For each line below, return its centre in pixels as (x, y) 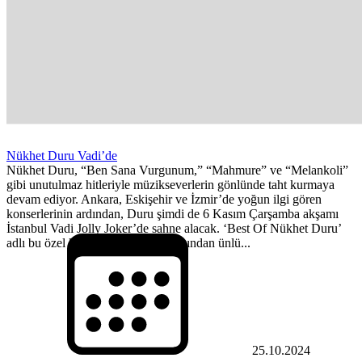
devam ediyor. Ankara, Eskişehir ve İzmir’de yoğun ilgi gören (164, 199)
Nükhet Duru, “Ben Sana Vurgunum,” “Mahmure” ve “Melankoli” (177, 170)
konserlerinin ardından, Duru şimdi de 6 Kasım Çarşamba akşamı (173, 213)
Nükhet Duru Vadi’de (62, 155)
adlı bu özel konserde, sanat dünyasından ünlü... (128, 242)
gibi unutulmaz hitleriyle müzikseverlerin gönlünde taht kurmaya (170, 184)
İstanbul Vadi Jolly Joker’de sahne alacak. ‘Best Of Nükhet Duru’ (174, 228)
